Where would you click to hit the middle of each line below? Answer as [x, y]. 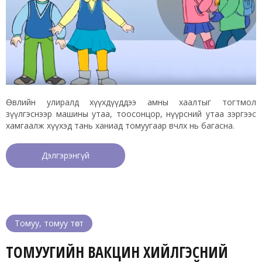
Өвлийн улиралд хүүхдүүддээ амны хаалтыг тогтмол [131, 102]
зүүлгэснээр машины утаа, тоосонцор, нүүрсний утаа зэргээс [131, 113]
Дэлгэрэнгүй [65, 155]
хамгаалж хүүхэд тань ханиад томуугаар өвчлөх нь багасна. [120, 125]
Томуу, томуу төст [49, 223]
